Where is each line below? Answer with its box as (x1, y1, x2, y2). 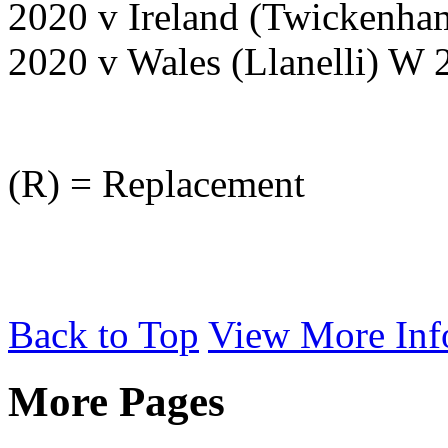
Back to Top (8, 312, 199, 356)
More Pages (8, 377, 225, 425)
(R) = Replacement (8, 161, 305, 205)
